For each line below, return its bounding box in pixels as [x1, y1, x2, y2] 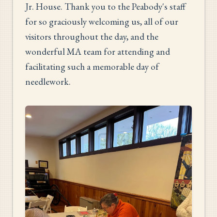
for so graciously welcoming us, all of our [25, 15, 178, 28]
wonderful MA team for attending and [25, 45, 170, 58]
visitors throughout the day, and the [25, 30, 158, 43]
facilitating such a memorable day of [25, 60, 159, 73]
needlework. [25, 75, 71, 88]
